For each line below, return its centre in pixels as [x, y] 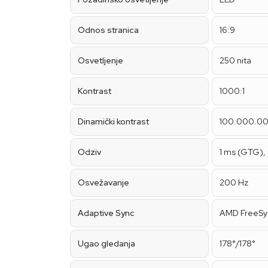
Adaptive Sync [106, 213]
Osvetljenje [100, 60]
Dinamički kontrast [113, 121]
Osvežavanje [103, 182]
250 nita [235, 60]
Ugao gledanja [106, 243]
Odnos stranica [108, 30]
